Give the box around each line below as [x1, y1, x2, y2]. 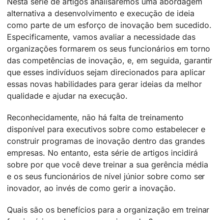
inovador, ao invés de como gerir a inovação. [7, 183, 176, 193]
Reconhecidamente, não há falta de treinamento [7, 112, 184, 123]
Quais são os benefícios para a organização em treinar [7, 205, 210, 215]
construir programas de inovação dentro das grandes [7, 136, 205, 146]
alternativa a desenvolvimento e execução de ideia [7, 8, 194, 19]
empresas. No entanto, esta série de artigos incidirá [7, 148, 198, 158]
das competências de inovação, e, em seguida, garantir [7, 55, 213, 66]
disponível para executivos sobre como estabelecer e [7, 124, 205, 135]
